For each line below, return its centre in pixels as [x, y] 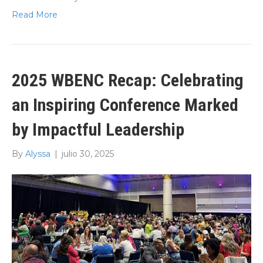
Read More [35, 14]
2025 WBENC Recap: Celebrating [128, 80]
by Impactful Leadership [98, 129]
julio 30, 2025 [88, 154]
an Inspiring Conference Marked [125, 104]
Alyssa [38, 154]
